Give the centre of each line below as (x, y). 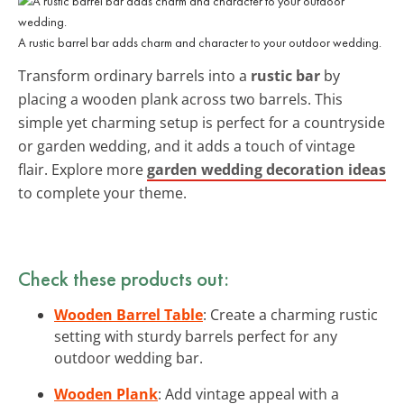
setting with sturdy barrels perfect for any (196, 336)
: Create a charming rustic (290, 314)
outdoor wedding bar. (129, 358)
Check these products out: (124, 278)
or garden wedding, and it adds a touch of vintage (187, 146)
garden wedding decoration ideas (266, 169)
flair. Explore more (83, 169)
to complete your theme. (102, 193)
